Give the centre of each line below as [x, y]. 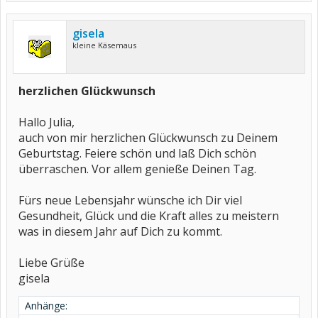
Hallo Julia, [46, 122]
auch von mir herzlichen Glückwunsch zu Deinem [148, 138]
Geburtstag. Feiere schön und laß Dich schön [137, 153]
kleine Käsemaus [104, 45]
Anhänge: [46, 306]
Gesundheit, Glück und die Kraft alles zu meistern [149, 216]
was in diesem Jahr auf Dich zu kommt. [120, 231]
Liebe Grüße [51, 263]
